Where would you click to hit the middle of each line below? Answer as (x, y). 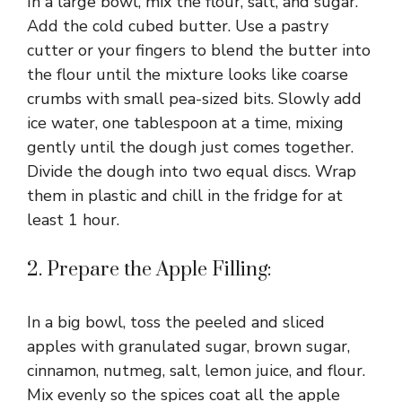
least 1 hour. (73, 219)
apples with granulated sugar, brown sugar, (188, 346)
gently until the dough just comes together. (190, 147)
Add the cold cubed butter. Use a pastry (178, 26)
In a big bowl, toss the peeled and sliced (176, 322)
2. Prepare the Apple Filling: (149, 269)
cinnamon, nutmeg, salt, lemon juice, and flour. (196, 370)
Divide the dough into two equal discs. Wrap (192, 171)
